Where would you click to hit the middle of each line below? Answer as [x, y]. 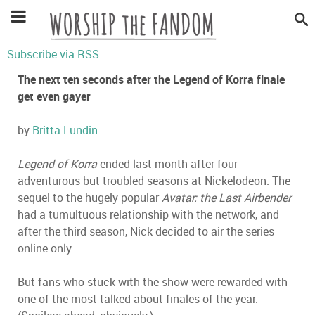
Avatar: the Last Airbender [225, 198]
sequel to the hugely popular [88, 198]
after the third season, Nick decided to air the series [146, 231]
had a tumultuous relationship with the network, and [148, 214]
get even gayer [54, 96]
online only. [46, 248]
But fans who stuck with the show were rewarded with [153, 282]
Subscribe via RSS [53, 54]
